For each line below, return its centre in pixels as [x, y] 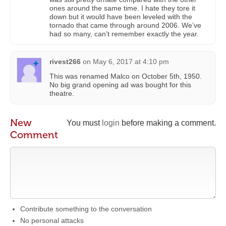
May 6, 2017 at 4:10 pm [131, 61]
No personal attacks [52, 220]
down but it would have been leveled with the [121, 16]
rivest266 [65, 61]
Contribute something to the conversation [86, 209]
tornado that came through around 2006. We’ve [125, 25]
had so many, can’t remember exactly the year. [124, 34]
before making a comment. [168, 123]
